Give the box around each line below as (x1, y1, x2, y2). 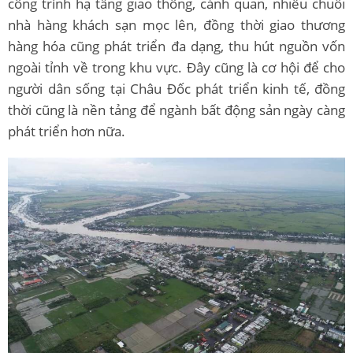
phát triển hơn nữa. (8, 121, 125, 140)
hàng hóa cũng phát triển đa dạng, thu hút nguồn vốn (8, 36, 345, 55)
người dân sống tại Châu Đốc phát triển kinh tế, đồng (8, 79, 345, 98)
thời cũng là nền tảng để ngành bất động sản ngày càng (8, 100, 345, 119)
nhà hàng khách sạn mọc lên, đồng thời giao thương (8, 15, 345, 34)
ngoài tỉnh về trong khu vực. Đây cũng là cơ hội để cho (8, 58, 345, 76)
